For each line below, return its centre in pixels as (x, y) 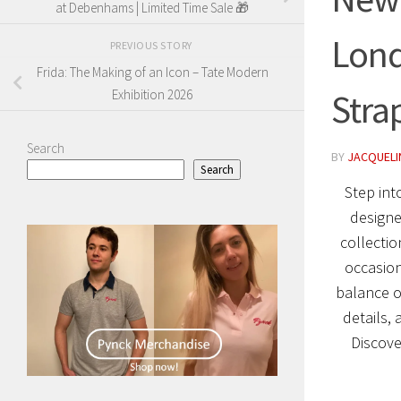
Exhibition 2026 (152, 95)
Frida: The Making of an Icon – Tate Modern (152, 73)
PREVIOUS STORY (152, 45)
